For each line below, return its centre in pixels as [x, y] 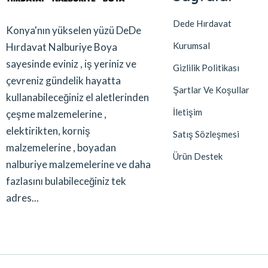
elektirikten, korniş [48, 130]
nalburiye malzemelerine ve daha [78, 164]
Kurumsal [191, 45]
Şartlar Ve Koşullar [211, 89]
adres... [22, 197]
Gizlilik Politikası [206, 67]
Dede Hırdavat [202, 23]
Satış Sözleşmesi [206, 134]
